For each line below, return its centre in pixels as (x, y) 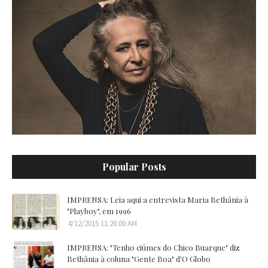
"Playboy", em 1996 (99, 211)
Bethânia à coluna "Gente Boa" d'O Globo (139, 258)
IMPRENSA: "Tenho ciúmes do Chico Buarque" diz (153, 247)
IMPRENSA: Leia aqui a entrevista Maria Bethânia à (158, 199)
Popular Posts (134, 166)
